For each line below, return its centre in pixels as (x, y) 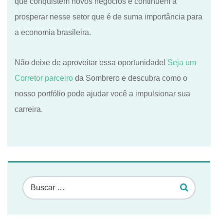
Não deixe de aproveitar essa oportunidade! (91, 62)
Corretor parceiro (44, 78)
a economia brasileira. (53, 32)
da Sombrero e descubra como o (130, 78)
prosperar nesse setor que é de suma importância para (109, 17)
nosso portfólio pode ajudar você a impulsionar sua (102, 93)
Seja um (182, 62)
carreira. (29, 109)
